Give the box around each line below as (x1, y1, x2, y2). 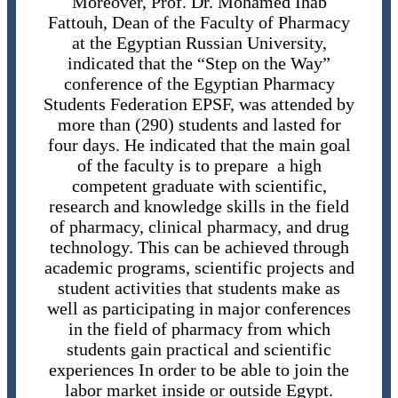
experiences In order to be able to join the (49, 360, 349, 380)
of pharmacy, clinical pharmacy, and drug (49, 217, 349, 237)
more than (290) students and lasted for (57, 115, 341, 135)
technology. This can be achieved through (49, 237, 349, 258)
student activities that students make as (58, 278, 340, 298)
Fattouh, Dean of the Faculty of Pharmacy (48, 12, 350, 33)
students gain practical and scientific (67, 339, 331, 360)
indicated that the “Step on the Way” (68, 53, 330, 74)
